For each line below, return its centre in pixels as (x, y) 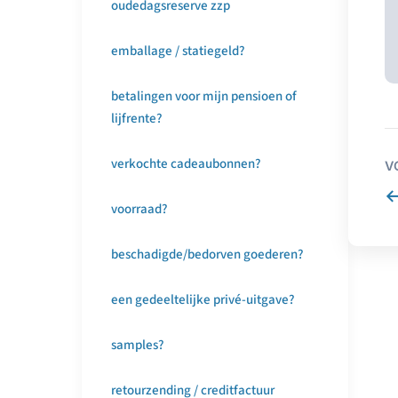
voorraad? (139, 209)
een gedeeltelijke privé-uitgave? (203, 300)
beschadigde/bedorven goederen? (207, 255)
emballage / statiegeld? (178, 51)
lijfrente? (137, 119)
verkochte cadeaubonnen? (186, 164)
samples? (138, 345)
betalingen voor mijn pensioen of (204, 96)
